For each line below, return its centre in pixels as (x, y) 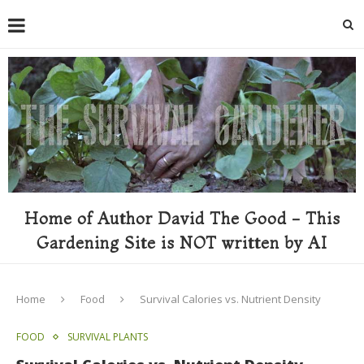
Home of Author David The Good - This (182, 218)
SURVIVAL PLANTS (108, 336)
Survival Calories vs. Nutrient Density (230, 299)
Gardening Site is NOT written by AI (182, 242)
